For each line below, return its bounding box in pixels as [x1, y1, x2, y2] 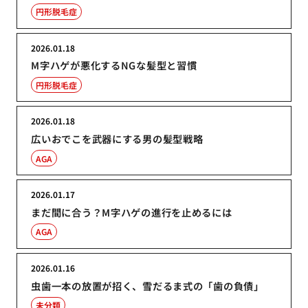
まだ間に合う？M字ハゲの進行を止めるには [31, 204, 232, 219]
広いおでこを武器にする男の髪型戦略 [31, 131, 203, 146]
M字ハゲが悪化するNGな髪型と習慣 [31, 58, 197, 73]
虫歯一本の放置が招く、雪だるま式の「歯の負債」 [31, 278, 264, 293]
